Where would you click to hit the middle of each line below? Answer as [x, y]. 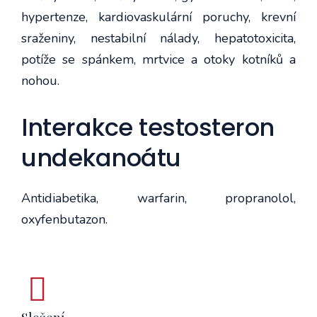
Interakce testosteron [148, 127]
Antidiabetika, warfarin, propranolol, [158, 198]
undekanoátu [101, 157]
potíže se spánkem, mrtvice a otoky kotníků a [158, 59]
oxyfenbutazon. [64, 219]
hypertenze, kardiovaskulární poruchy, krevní [158, 17]
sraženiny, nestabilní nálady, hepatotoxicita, [158, 38]
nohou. [42, 80]
